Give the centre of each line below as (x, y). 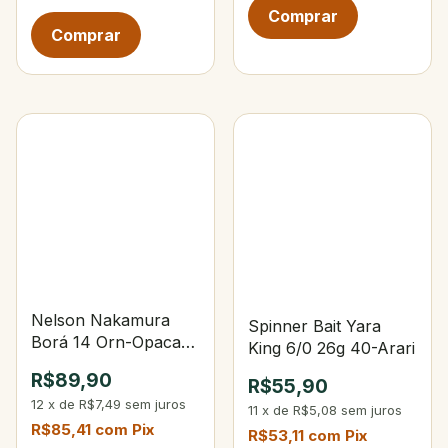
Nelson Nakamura (100, 320)
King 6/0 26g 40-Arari (332, 348)
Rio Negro (69, 364)
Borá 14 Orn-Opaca (106, 342)
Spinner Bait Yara (314, 326)
